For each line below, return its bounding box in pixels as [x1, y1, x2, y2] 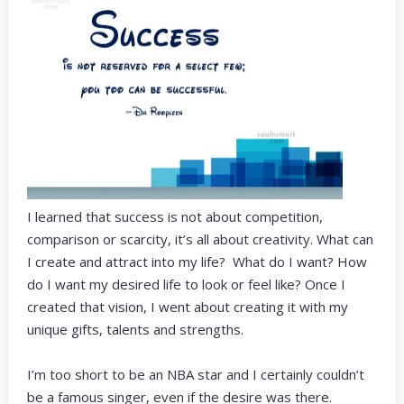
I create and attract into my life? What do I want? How [27, 252, 367, 271]
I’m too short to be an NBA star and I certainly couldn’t [27, 365, 364, 384]
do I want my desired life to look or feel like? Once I [27, 275, 345, 294]
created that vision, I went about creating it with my [27, 298, 348, 317]
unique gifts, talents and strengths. [27, 320, 243, 339]
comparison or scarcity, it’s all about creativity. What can [27, 230, 373, 249]
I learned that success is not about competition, [27, 207, 323, 226]
